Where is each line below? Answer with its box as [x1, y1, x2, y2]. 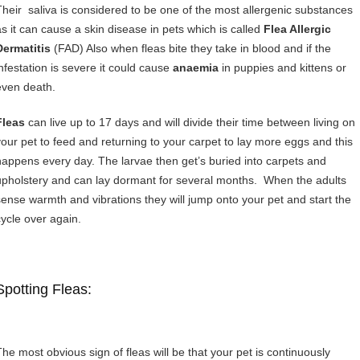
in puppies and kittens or [219, 61, 346, 74]
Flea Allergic [260, 22, 331, 35]
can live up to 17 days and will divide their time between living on [25, 116, 355, 129]
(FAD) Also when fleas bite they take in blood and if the [51, 42, 331, 55]
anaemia [170, 61, 219, 74]
